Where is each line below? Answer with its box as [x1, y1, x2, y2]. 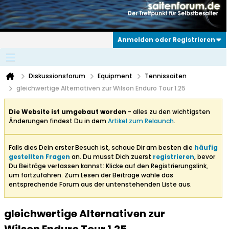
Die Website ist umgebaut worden [9, 107, 126, 117]
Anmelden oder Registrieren [118, 35, 215, 44]
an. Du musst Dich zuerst [70, 152, 153, 162]
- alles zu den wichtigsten [126, 107, 210, 117]
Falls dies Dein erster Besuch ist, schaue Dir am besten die [9, 143, 194, 152]
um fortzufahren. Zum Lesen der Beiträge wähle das [9, 171, 173, 180]
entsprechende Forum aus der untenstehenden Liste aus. [9, 180, 192, 189]
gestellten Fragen [9, 152, 70, 162]
